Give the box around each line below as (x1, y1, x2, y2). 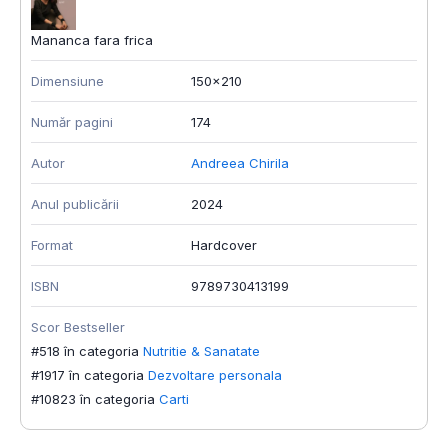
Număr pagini (31, 114, 113, 131)
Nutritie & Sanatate (143, 343, 260, 360)
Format (31, 237, 73, 254)
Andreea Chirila (191, 155, 289, 172)
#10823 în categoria (31, 391, 155, 408)
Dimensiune (31, 73, 104, 90)
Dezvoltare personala (148, 367, 282, 384)
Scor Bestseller (31, 319, 125, 336)
